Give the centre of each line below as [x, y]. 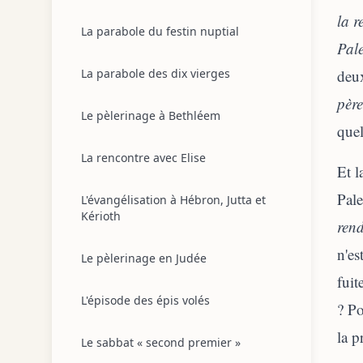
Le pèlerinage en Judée [144, 258]
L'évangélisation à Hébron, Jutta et [173, 200]
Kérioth [101, 216]
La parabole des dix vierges [156, 73]
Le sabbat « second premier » [161, 342]
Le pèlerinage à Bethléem [151, 115]
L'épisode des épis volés [145, 300]
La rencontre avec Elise [143, 158]
